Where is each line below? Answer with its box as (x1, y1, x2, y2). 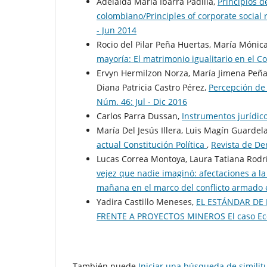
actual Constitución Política (97, 139, 207, 151)
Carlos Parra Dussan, (97, 110, 182, 122)
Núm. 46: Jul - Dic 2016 (97, 96, 187, 108)
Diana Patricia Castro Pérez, (97, 82, 209, 94)
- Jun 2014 (97, 24, 136, 36)
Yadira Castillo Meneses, (97, 196, 196, 208)
